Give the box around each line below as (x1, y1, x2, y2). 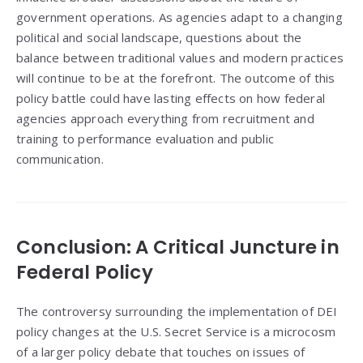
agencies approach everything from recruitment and (16, 110, 314, 127)
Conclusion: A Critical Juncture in (16, 234, 340, 261)
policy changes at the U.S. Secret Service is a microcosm (16, 323, 336, 340)
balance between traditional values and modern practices (16, 49, 344, 66)
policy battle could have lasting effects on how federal (16, 90, 326, 107)
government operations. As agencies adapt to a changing (16, 9, 343, 26)
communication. (16, 151, 104, 168)
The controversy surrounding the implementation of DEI (16, 303, 338, 320)
